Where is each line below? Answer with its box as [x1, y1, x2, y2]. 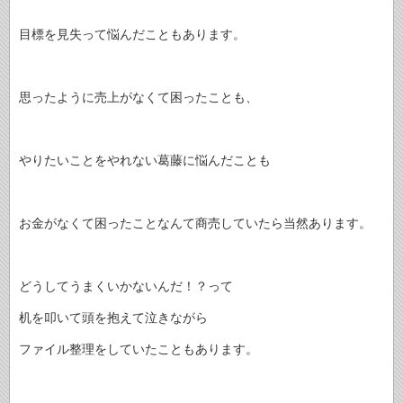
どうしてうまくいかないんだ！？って [19, 279, 233, 294]
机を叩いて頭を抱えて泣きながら [19, 310, 208, 326]
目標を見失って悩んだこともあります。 [19, 27, 246, 42]
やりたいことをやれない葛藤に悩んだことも [19, 153, 271, 168]
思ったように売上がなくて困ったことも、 [19, 90, 258, 105]
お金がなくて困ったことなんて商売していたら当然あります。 [19, 216, 372, 231]
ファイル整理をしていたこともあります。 [19, 342, 258, 357]
